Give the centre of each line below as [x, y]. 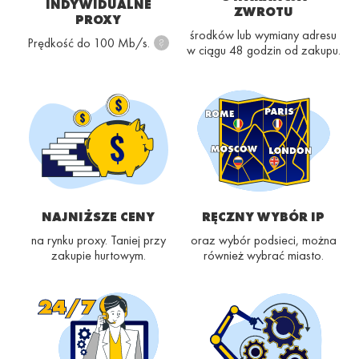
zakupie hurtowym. [98, 256]
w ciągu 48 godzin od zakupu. [263, 50]
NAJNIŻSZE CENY [98, 217]
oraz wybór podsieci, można [263, 240]
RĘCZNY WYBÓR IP [263, 217]
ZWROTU [263, 12]
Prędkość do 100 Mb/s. [89, 42]
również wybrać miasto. [263, 256]
